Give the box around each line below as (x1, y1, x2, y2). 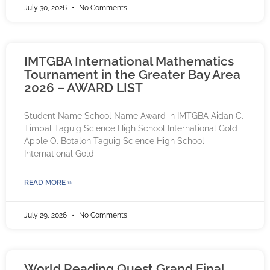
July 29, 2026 (24, 211, 69, 220)
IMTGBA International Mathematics (24, 54, 234, 69)
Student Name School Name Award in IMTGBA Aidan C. (24, 111, 243, 121)
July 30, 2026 (24, 4, 69, 13)
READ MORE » (24, 178, 72, 187)
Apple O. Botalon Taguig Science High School (24, 136, 204, 146)
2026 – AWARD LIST (24, 80, 143, 96)
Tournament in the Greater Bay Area (24, 67, 240, 83)
